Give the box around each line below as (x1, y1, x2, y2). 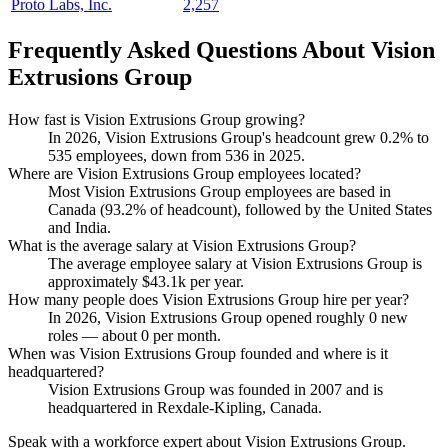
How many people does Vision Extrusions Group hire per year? (8, 290, 409, 308)
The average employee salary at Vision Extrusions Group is (48, 254, 422, 272)
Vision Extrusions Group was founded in (48, 380, 310, 398)
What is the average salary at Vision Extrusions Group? (8, 236, 356, 254)
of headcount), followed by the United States (146, 200, 432, 218)
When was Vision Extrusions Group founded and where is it (8, 344, 388, 362)
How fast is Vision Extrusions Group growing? (8, 110, 305, 128)
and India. (48, 218, 111, 236)
